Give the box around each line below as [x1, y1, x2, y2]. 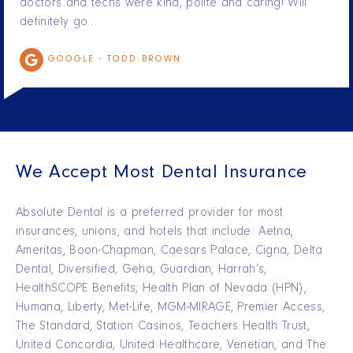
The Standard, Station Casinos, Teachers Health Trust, [16, 321, 310, 334]
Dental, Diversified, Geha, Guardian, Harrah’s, [16, 264, 267, 277]
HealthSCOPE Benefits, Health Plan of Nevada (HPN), [16, 283, 307, 296]
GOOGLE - [48, 55, 107, 65]
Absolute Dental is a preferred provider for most [16, 207, 284, 221]
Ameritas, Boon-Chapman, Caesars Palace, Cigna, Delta [16, 245, 323, 258]
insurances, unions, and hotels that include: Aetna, [16, 226, 294, 240]
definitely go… [20, 17, 97, 30]
